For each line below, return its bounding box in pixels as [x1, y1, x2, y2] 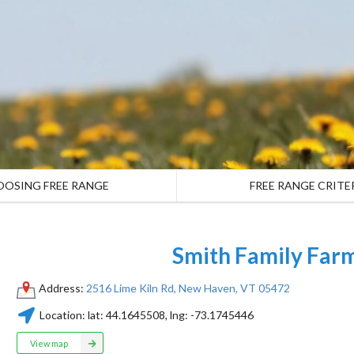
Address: [38, 281, 86, 295]
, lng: [164, 307, 190, 322]
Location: [39, 307, 85, 322]
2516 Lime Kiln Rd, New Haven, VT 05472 [85, 281, 290, 295]
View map [29, 337, 68, 348]
